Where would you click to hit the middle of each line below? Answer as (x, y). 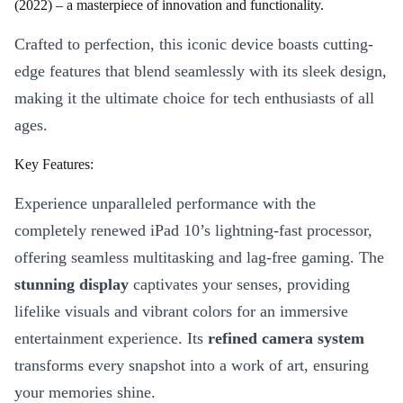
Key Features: (54, 165)
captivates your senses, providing (239, 285)
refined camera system (286, 339)
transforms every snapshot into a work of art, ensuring (192, 366)
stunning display (72, 285)
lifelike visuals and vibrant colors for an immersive (181, 312)
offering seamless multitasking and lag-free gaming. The (199, 258)
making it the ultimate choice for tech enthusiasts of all (194, 99)
